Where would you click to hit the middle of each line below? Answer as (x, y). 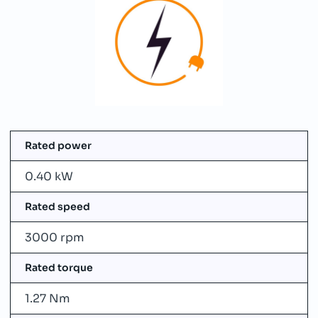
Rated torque (59, 268)
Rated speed (57, 207)
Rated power (58, 146)
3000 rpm (54, 237)
